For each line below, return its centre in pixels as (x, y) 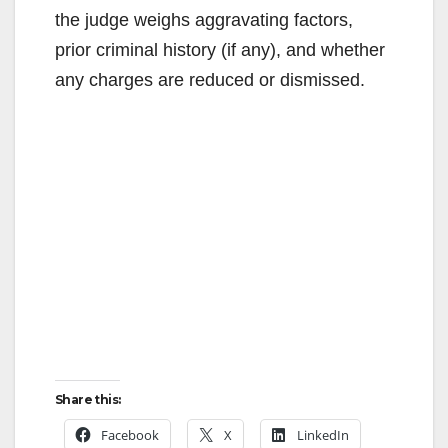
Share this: (88, 399)
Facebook (130, 434)
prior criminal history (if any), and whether (220, 49)
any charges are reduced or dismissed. (210, 79)
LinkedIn (323, 434)
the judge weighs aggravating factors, (204, 19)
